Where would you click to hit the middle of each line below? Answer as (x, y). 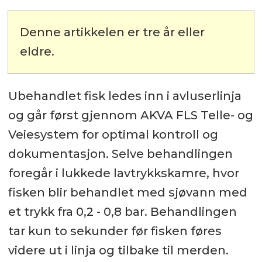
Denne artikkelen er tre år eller (113, 32)
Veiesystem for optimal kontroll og (113, 135)
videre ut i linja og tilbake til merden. (118, 251)
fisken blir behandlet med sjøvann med (127, 193)
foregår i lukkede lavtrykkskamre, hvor (123, 173)
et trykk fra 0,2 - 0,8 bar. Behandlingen (122, 212)
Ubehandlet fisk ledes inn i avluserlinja (125, 96)
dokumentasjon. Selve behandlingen (120, 154)
